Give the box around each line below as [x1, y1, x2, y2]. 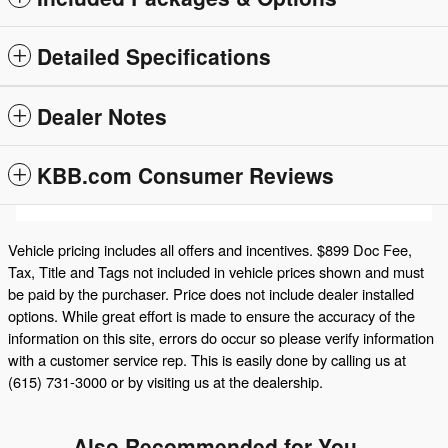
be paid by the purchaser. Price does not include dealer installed [8, 283, 414, 305]
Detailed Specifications [37, 41, 271, 72]
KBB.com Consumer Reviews [37, 160, 334, 191]
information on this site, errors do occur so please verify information [8, 327, 434, 349]
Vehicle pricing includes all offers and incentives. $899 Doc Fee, [8, 239, 412, 261]
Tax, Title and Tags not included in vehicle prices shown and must [8, 261, 424, 283]
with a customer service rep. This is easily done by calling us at [8, 349, 406, 371]
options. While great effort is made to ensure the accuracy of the [8, 305, 415, 327]
